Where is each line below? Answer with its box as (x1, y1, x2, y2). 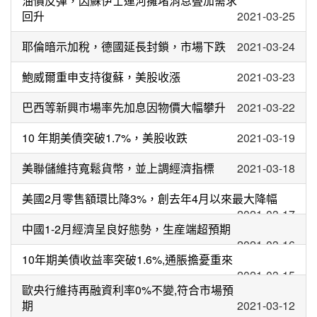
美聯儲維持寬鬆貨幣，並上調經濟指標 (22, 160, 214, 176)
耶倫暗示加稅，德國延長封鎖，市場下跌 (22, 38, 226, 54)
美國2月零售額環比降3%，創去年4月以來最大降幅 (22, 190, 277, 207)
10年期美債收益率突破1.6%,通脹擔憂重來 (22, 251, 233, 267)
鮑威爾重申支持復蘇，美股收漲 (22, 69, 180, 85)
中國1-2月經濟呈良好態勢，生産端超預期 (22, 221, 231, 237)
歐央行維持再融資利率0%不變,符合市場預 (22, 282, 234, 298)
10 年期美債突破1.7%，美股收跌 (22, 129, 188, 146)
